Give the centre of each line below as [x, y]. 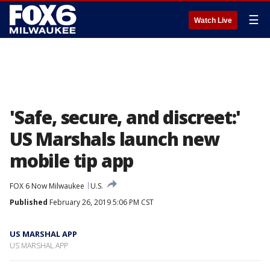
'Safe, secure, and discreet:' [125, 117]
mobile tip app [72, 161]
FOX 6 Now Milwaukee [47, 186]
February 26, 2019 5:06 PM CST [101, 202]
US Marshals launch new [115, 139]
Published [29, 202]
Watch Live [213, 20]
